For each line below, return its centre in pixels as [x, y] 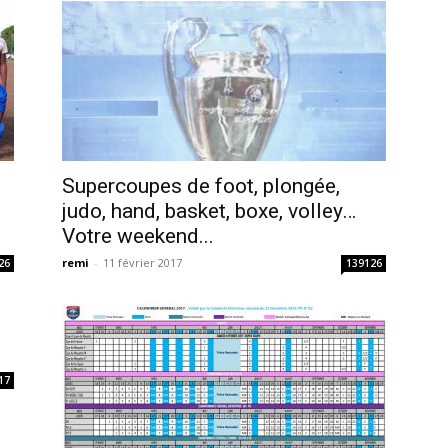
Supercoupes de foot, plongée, [201, 186]
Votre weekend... [138, 236]
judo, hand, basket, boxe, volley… [209, 211]
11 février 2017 [142, 263]
